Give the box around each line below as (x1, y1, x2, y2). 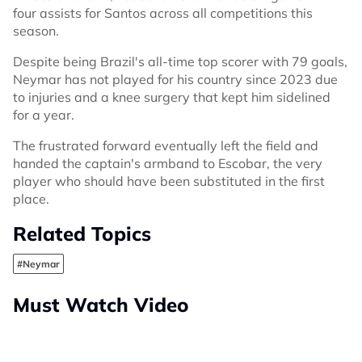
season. (13, 23, 59, 40)
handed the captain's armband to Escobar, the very (13, 155, 322, 172)
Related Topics (13, 221, 151, 246)
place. (13, 191, 49, 208)
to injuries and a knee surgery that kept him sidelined (13, 89, 330, 106)
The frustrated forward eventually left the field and (13, 137, 318, 154)
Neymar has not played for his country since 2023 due (13, 71, 338, 88)
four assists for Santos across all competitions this (13, 5, 313, 22)
